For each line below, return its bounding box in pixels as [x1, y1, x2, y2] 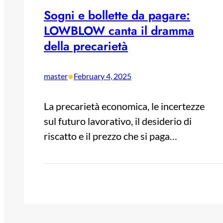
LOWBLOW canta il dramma [44, 22, 194, 40]
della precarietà [44, 37, 128, 55]
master [44, 71, 68, 81]
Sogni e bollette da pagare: [44, 6, 190, 24]
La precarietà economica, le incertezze [44, 100, 205, 112]
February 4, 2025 [74, 71, 131, 81]
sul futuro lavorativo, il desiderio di [44, 115, 192, 127]
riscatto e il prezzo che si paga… [44, 130, 177, 142]
